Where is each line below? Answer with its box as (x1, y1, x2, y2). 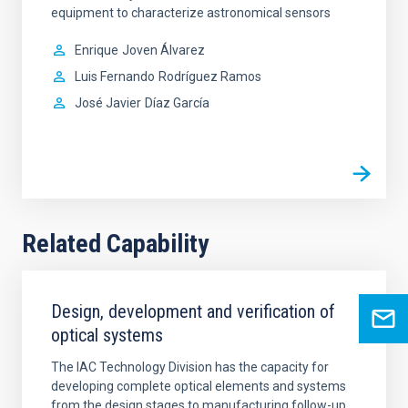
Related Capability (22, 228, 209, 259)
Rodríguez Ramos (158, 68, 261, 84)
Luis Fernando (75, 68, 155, 84)
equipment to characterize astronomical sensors (51, 5, 331, 20)
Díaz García (145, 95, 209, 110)
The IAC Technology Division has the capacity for (51, 359, 329, 374)
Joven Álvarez (122, 42, 205, 57)
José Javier (75, 95, 141, 110)
